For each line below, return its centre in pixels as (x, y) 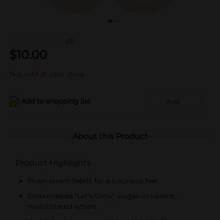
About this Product (110, 136)
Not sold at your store (47, 74)
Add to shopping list (56, 101)
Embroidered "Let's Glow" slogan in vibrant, (102, 196)
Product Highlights (53, 163)
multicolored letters (62, 206)
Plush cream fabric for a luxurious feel (93, 180)
